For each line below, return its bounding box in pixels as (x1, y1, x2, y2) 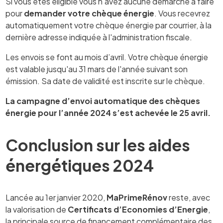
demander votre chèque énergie (22, 8, 155, 19)
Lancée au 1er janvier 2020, (5, 192, 107, 203)
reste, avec (169, 192, 211, 203)
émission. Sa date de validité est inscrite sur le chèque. (5, 76, 206, 87)
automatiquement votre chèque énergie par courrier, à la (5, 20, 212, 31)
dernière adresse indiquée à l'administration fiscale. (5, 32, 193, 43)
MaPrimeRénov (107, 192, 169, 203)
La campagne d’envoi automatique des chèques (5, 96, 201, 107)
